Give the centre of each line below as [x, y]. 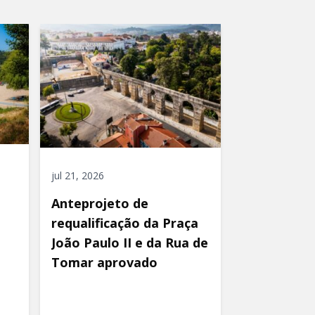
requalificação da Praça [124, 223]
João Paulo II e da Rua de [129, 243]
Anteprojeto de [99, 204]
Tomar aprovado [104, 263]
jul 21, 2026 [77, 176]
